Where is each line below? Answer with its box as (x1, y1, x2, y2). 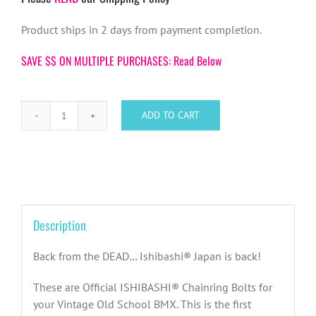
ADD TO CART (142, 109, 200, 122)
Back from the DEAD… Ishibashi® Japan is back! (32, 249, 261, 264)
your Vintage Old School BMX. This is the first (32, 297, 251, 312)
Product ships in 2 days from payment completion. (21, 22, 262, 37)
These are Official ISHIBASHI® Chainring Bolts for (32, 280, 272, 295)
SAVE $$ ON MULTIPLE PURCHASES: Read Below (21, 51, 221, 69)
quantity (63, 251, 103, 266)
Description (32, 216, 86, 235)
